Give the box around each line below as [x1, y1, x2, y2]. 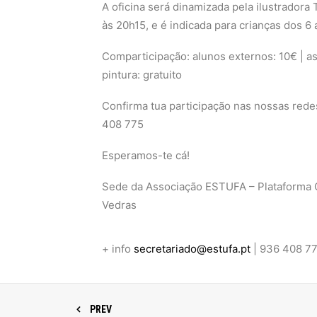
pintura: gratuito [102, 68, 182, 81]
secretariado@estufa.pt [134, 242, 250, 255]
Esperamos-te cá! [102, 149, 190, 162]
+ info [102, 242, 134, 255]
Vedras [102, 198, 137, 212]
